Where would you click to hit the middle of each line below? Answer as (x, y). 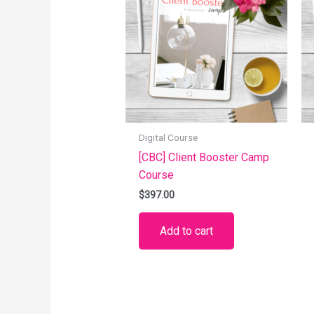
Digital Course (168, 138)
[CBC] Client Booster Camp (204, 157)
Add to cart (186, 231)
